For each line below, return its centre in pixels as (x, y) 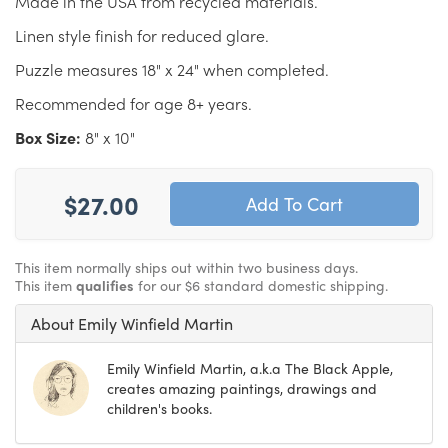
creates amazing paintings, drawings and (242, 387)
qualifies (105, 284)
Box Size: (50, 137)
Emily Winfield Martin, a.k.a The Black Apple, (250, 367)
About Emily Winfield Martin (132, 323)
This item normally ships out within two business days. (186, 266)
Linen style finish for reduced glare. (142, 35)
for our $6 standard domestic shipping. (261, 284)
